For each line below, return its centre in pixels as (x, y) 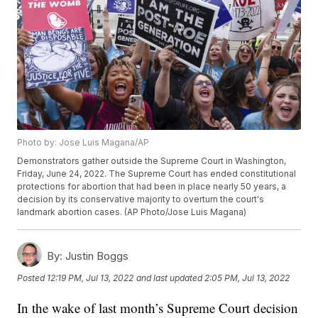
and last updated (170, 278)
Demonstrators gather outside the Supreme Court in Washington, (152, 161)
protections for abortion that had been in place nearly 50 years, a (152, 187)
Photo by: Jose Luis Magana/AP (83, 143)
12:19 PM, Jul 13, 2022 (91, 278)
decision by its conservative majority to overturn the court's (141, 199)
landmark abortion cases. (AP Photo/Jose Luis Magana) (132, 212)
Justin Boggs (96, 256)
